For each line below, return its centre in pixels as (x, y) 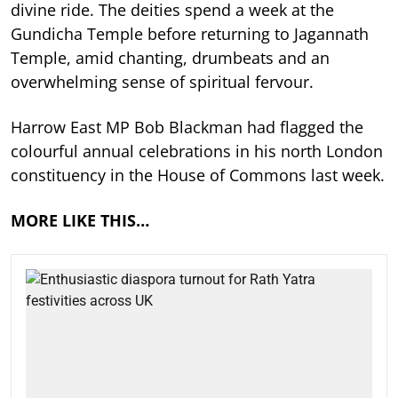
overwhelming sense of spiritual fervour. (162, 81)
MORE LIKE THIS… (80, 220)
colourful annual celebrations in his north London (197, 151)
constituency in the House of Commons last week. (198, 175)
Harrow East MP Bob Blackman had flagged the (187, 127)
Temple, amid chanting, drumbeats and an (170, 57)
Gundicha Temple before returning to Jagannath (190, 33)
